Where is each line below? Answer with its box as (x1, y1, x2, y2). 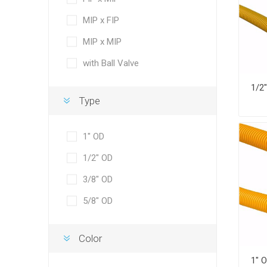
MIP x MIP (82, 36, 122, 47)
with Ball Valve (82, 58, 139, 69)
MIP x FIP (82, 15, 119, 26)
